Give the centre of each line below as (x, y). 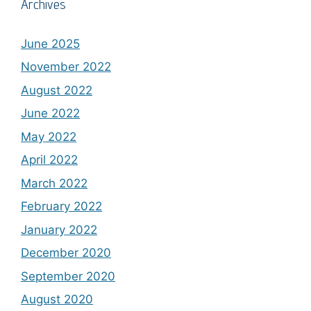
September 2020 (68, 276)
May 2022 (49, 136)
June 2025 (50, 43)
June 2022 (50, 114)
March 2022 (54, 183)
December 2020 (66, 253)
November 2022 (66, 67)
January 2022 (59, 229)
